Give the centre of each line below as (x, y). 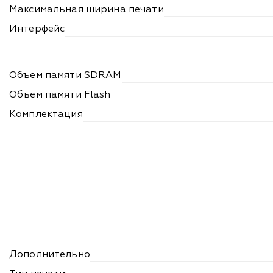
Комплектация (46, 115)
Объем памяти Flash (60, 95)
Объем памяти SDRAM (66, 76)
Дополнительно (50, 255)
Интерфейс (37, 30)
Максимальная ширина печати (87, 10)
